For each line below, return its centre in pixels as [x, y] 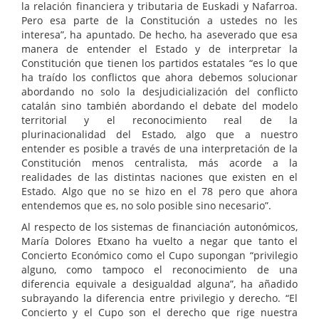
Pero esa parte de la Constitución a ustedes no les [159, 21]
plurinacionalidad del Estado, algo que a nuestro [159, 135]
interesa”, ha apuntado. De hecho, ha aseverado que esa [159, 35]
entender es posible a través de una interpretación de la [159, 149]
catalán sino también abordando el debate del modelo [159, 106]
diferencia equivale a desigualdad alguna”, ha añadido [159, 284]
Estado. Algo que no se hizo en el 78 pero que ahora [159, 192]
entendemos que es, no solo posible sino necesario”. [146, 206]
